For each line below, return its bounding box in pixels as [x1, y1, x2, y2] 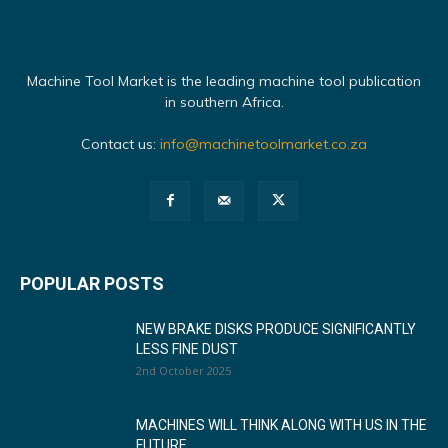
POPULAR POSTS [20, 273, 164, 294]
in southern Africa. [164, 93, 284, 111]
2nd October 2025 [136, 363, 231, 378]
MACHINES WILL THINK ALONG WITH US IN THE [136, 417, 427, 433]
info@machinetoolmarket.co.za [160, 135, 367, 153]
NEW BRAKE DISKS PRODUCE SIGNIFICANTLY [136, 321, 416, 337]
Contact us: [81, 135, 160, 153]
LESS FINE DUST [136, 341, 238, 357]
